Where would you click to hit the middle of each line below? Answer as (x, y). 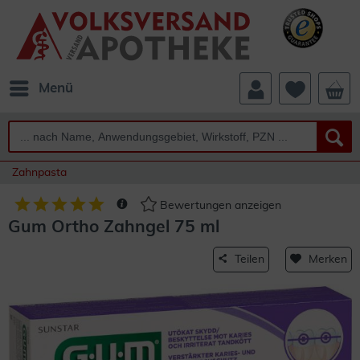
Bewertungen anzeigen (219, 206)
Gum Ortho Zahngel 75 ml (114, 227)
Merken (328, 260)
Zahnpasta (39, 173)
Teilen (250, 260)
